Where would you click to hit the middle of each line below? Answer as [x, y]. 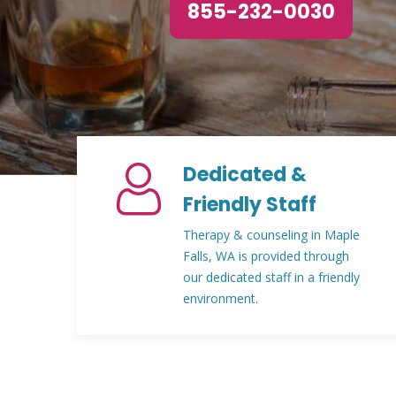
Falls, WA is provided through [266, 256]
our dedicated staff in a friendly [271, 277]
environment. [221, 298]
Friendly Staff [250, 205]
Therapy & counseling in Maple [271, 235]
